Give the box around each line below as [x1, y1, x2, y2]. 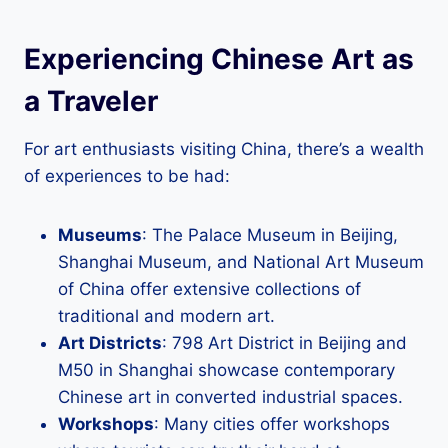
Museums [58, 225, 142, 246]
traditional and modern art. [58, 306, 275, 327]
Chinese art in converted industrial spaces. [58, 387, 403, 408]
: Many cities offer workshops [154, 414, 390, 435]
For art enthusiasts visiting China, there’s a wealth [24, 139, 424, 160]
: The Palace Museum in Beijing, [142, 225, 398, 246]
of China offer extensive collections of [58, 279, 361, 300]
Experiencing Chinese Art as [24, 42, 414, 77]
